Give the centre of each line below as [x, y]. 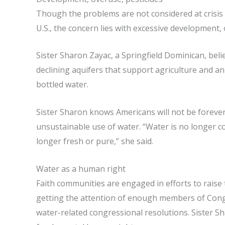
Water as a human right [81, 168]
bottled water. [62, 85]
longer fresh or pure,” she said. [95, 141]
